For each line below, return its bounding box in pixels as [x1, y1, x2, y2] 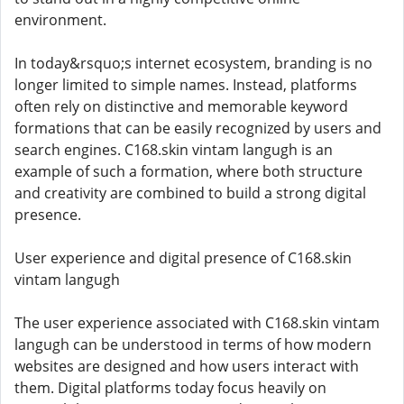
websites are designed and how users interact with [14, 356, 359, 376]
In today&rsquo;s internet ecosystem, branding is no [14, 53, 372, 73]
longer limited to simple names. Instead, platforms [14, 75, 357, 95]
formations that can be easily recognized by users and [14, 118, 381, 138]
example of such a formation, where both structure [14, 161, 363, 181]
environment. [14, 10, 106, 30]
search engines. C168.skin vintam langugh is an [14, 140, 333, 160]
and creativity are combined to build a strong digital [14, 183, 366, 203]
